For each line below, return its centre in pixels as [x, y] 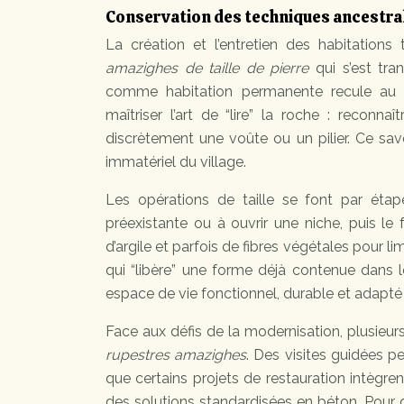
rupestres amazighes [176, 355]
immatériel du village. [176, 162]
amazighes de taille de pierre [207, 69]
